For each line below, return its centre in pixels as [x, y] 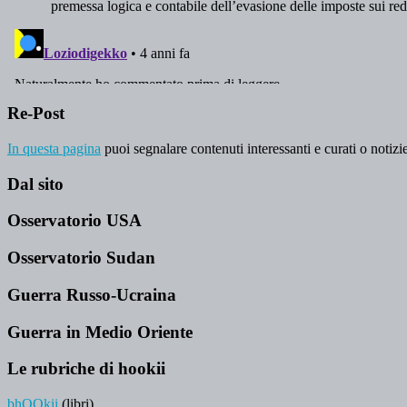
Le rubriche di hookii [86, 369]
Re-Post [36, 114]
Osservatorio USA [74, 221]
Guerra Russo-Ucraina [92, 294]
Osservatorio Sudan [81, 258]
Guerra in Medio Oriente [100, 332]
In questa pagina [54, 149]
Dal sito [35, 184]
